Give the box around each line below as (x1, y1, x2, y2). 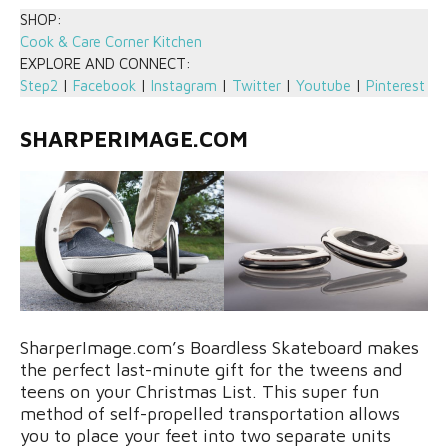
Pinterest (366, 77, 425, 95)
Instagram (151, 77, 217, 95)
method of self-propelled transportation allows (20, 403, 400, 425)
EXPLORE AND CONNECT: (20, 55, 191, 73)
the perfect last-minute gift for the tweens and (20, 359, 402, 381)
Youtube (296, 77, 351, 95)
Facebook (73, 77, 136, 95)
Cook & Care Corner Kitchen (20, 33, 202, 51)
